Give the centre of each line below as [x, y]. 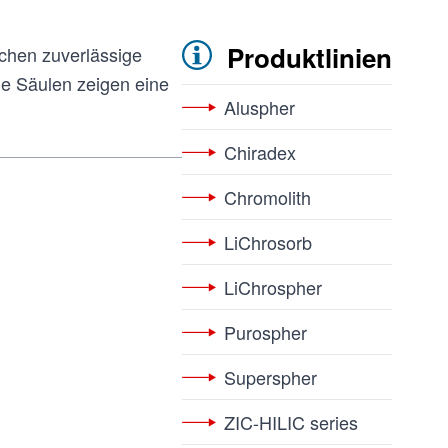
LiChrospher [273, 287]
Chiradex [260, 152]
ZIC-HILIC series [291, 422]
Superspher [270, 377]
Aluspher [259, 107]
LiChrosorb [268, 242]
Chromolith [267, 197]
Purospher [265, 332]
